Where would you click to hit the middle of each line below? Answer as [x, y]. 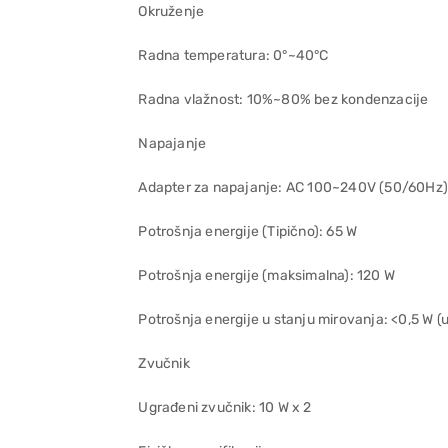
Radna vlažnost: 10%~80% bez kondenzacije [283, 99]
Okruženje [171, 11]
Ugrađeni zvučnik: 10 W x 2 [225, 407]
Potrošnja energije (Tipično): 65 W [248, 231]
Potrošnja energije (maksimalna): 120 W [266, 275]
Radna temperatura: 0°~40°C [233, 55]
